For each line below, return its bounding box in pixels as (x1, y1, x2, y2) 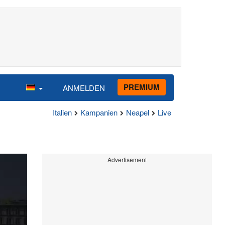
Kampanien (80, 107, 118, 118)
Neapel (126, 107, 149, 118)
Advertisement (107, 155, 147, 164)
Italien (53, 107, 72, 118)
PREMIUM (124, 81, 160, 92)
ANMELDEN (63, 82, 105, 93)
